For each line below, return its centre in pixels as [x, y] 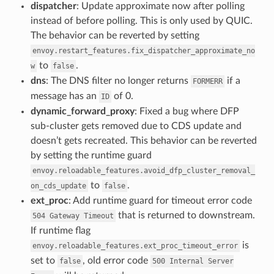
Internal [186, 261]
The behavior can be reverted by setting [115, 35]
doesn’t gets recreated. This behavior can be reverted [143, 140]
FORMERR [207, 81]
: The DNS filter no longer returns [118, 80]
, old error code [116, 260]
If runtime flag [60, 230]
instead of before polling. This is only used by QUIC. [141, 20]
